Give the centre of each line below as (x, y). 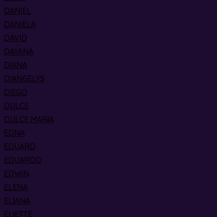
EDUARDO (23, 160)
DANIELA (20, 24)
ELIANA (17, 201)
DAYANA (19, 51)
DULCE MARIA (29, 119)
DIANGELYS (24, 78)
